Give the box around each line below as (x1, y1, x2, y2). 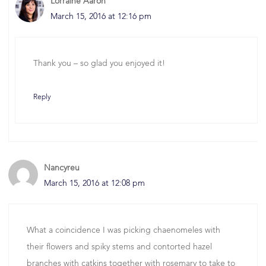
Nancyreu (44, 164, 80, 173)
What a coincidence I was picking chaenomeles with (27, 226, 220, 235)
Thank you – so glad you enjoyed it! (33, 59, 165, 68)
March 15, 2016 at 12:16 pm (50, 12, 151, 21)
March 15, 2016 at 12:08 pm (44, 179, 145, 188)
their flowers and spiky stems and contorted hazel (27, 243, 212, 252)
